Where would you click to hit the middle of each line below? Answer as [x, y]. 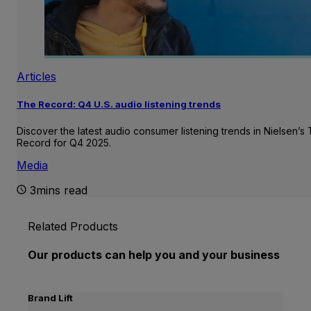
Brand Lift [50, 297]
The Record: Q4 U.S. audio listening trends [119, 104]
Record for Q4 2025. [64, 143]
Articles [36, 76]
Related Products [73, 227]
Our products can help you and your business [154, 255]
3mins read [59, 191]
